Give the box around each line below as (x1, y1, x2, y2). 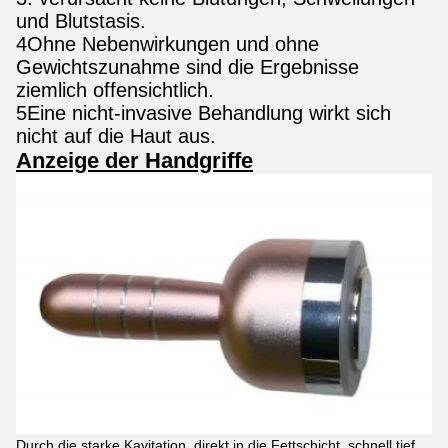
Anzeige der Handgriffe (16, 148, 253, 173)
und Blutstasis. (16, 10, 146, 32)
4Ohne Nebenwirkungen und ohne (16, 33, 319, 55)
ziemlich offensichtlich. (16, 79, 214, 101)
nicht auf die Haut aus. (16, 125, 216, 147)
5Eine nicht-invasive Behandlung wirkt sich (16, 102, 391, 124)
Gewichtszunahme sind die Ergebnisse (16, 56, 359, 78)
